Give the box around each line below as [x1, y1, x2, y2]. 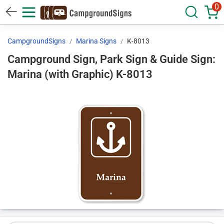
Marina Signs [76, 37, 116, 45]
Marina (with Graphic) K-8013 [116, 68, 152, 80]
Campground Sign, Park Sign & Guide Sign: [7, 53, 215, 65]
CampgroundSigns [7, 37, 65, 45]
